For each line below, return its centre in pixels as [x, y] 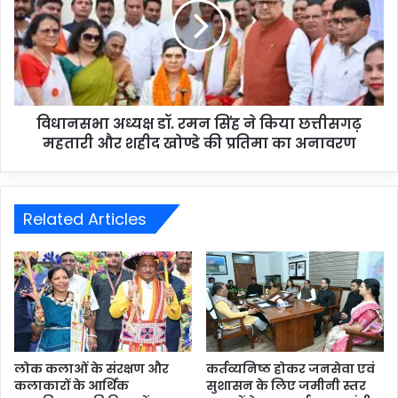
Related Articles [85, 219]
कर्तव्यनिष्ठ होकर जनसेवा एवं [291, 368]
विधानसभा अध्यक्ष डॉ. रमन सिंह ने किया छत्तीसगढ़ [199, 123]
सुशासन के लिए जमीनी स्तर [286, 385]
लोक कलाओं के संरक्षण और [92, 368]
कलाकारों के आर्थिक [72, 385]
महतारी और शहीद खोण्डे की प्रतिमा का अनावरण [199, 143]
